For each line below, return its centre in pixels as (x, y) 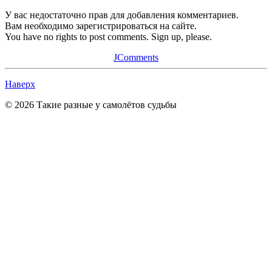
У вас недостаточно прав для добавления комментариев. (122, 15)
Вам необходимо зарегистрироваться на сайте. (101, 25)
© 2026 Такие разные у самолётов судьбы (91, 104)
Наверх (20, 84)
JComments (136, 57)
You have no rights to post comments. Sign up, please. (108, 36)
